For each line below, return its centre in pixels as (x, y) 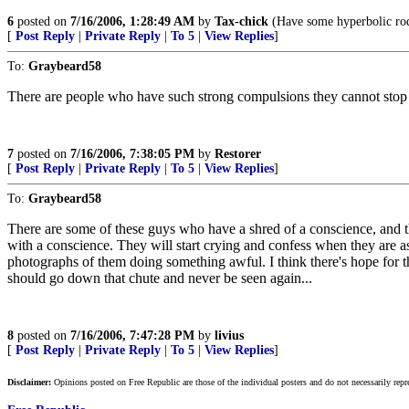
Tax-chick (241, 21)
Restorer (238, 154)
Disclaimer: (29, 382)
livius (229, 336)
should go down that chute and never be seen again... (160, 278)
